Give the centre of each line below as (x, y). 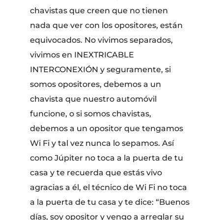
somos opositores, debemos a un (96, 84)
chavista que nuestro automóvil (94, 99)
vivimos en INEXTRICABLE (82, 55)
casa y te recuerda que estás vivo (96, 172)
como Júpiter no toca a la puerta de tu (107, 158)
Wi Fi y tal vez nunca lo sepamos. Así (102, 143)
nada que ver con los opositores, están (107, 25)
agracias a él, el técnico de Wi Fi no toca (109, 187)
